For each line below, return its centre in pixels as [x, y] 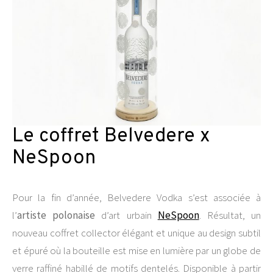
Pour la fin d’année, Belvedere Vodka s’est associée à [136, 197]
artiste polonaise [56, 215]
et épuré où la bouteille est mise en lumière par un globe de [136, 250]
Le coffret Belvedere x [111, 136]
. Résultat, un [230, 215]
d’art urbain [126, 215]
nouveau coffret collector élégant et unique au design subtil [136, 233]
